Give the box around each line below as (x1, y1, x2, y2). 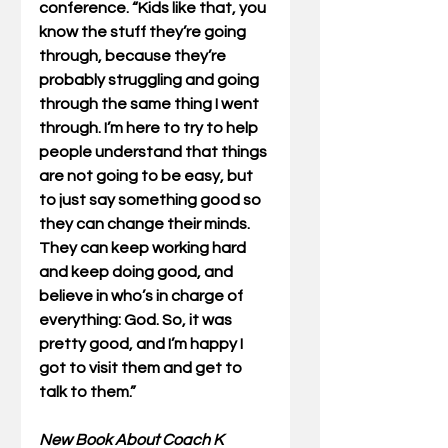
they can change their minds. (39, 216, 253, 233)
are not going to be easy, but (39, 168, 256, 185)
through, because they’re (39, 48, 229, 65)
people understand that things (39, 144, 270, 161)
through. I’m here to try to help (39, 120, 261, 137)
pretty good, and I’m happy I (39, 336, 246, 353)
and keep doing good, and (39, 264, 236, 281)
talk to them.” (39, 384, 136, 401)
